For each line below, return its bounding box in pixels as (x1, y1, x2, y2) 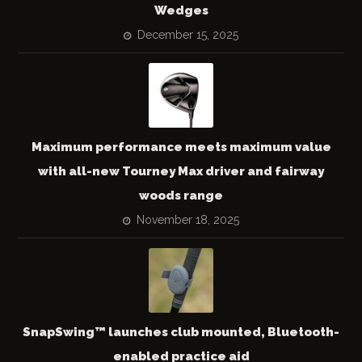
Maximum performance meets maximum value (31, 139, 331, 154)
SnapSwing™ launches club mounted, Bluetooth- (23, 324, 339, 339)
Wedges (154, 2, 208, 18)
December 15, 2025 (137, 27, 238, 41)
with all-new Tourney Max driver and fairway (38, 163, 324, 179)
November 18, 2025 (137, 213, 239, 226)
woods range (139, 187, 223, 203)
